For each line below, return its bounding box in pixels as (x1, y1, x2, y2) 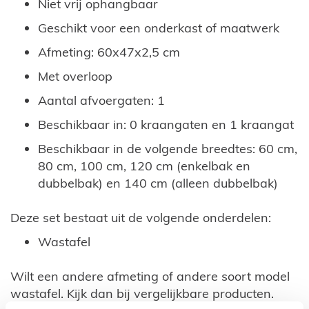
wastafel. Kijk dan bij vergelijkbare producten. (10, 286, 274, 302)
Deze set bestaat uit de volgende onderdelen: (10, 210, 271, 226)
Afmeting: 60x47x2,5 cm (38, 44, 180, 61)
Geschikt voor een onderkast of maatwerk (38, 20, 279, 37)
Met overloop (38, 68, 112, 85)
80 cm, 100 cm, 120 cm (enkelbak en (38, 158, 250, 175)
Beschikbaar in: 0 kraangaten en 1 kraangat (38, 117, 294, 133)
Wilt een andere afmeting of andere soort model (10, 268, 290, 285)
